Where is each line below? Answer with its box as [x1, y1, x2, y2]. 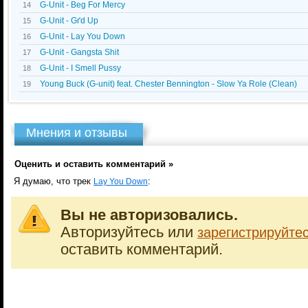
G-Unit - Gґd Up [40, 16, 98, 25]
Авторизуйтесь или [60, 224, 197, 241]
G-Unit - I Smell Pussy [40, 63, 121, 73]
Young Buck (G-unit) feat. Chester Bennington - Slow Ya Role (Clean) [40, 79, 297, 89]
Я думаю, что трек [11, 176, 93, 186]
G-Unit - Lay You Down [40, 32, 125, 41]
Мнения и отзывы [26, 126, 127, 140]
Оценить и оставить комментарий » [14, 159, 173, 169]
